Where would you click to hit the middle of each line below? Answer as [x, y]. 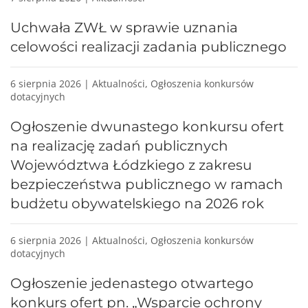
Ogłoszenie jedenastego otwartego [132, 283]
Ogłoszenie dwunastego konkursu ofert [147, 126]
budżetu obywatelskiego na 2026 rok [137, 203]
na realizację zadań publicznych [119, 145]
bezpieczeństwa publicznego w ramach [147, 184]
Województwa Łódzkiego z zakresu [131, 165]
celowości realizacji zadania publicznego [148, 46]
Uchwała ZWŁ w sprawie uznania [124, 27]
